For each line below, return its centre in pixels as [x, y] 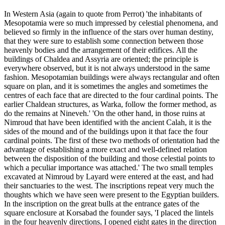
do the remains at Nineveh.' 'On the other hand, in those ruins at [104, 114]
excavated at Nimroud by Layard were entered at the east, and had [109, 177]
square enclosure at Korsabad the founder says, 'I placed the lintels [109, 213]
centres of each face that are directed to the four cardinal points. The [111, 95]
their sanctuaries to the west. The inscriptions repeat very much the [109, 186]
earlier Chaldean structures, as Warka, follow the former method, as [110, 104]
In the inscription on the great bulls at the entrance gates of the [102, 204]
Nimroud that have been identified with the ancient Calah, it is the [108, 123]
